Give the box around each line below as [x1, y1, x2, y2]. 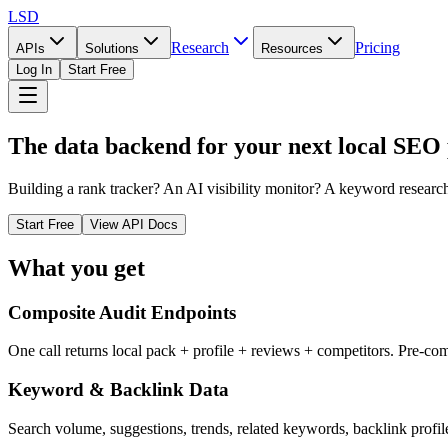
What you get [8, 254, 145, 281]
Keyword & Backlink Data [8, 379, 229, 401]
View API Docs [90, 216, 178, 232]
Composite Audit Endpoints [8, 301, 236, 323]
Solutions [85, 41, 139, 56]
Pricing [355, 39, 400, 56]
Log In [16, 62, 52, 77]
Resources [261, 41, 323, 56]
